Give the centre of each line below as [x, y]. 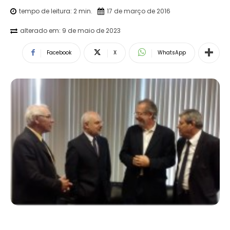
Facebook [59, 52]
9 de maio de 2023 [91, 30]
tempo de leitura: [46, 11]
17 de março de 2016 [139, 11]
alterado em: [40, 30]
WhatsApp [172, 52]
